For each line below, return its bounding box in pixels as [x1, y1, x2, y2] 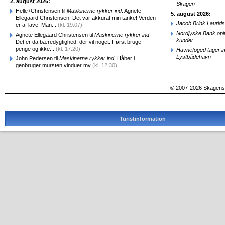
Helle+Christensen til [16, 8, 67, 14]
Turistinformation [120, 115, 166, 122]
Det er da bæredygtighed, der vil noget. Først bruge [16, 38, 141, 45]
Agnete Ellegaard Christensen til [16, 31, 94, 38]
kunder [176, 37, 193, 43]
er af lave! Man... [16, 22, 58, 28]
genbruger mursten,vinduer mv [16, 62, 92, 68]
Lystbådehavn [176, 54, 211, 60]
